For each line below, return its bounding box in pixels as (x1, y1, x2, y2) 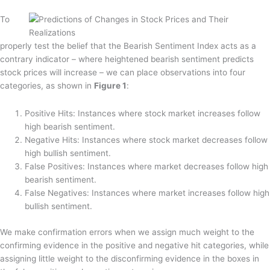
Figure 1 (94, 81, 127, 91)
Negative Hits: (25, 135, 83, 145)
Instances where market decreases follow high (87, 162, 269, 172)
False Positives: (25, 162, 88, 172)
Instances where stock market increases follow (78, 108, 261, 119)
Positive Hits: (25, 108, 78, 119)
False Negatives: (25, 188, 92, 198)
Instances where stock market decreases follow (82, 135, 268, 145)
